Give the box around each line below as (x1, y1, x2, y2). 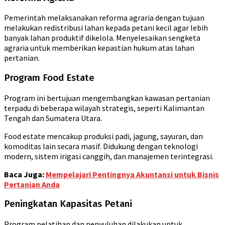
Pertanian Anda (4, 179, 60, 189)
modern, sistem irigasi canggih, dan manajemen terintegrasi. (4, 151, 213, 161)
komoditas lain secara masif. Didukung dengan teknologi (4, 141, 198, 151)
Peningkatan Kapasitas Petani (4, 198, 132, 210)
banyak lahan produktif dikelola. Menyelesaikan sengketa (4, 33, 200, 43)
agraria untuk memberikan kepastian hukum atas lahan (4, 43, 194, 53)
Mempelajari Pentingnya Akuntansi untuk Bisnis (46, 169, 219, 179)
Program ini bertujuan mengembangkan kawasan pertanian (4, 92, 210, 103)
